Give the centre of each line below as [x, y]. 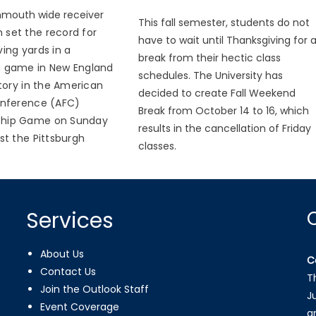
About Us [62, 254]
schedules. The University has [211, 75]
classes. [158, 146]
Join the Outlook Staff [95, 289]
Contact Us [68, 271]
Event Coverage [80, 306]
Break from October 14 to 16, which [224, 110]
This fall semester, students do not [224, 22]
